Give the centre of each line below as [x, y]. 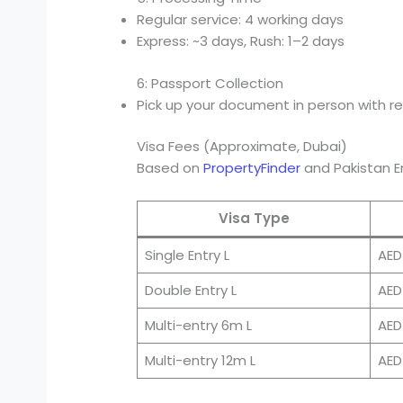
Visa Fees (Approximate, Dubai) [242, 147]
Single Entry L [187, 255]
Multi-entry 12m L [200, 361]
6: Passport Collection [210, 83]
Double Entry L [190, 291]
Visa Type [254, 219]
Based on [170, 168]
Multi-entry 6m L [198, 326]
